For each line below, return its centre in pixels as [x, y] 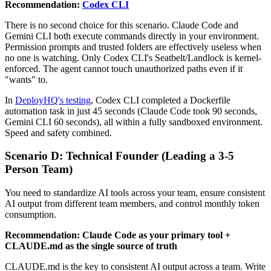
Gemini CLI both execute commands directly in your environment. [132, 36]
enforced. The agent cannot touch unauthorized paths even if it [124, 68]
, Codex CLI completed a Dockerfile [161, 100]
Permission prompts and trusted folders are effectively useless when [133, 47]
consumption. [31, 215]
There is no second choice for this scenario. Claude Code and [122, 25]
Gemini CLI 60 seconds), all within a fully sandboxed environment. [134, 122]
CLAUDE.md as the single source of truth [91, 246]
